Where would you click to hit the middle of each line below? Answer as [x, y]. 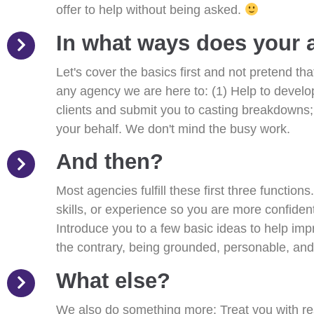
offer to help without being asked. [150, 10]
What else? [113, 280]
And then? [110, 162]
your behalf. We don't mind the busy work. [173, 129]
